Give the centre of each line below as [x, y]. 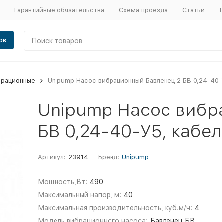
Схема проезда [143, 10]
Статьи [193, 10]
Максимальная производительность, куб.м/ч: [115, 208]
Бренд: [109, 157]
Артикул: [52, 157]
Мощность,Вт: [62, 182]
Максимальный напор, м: [79, 195]
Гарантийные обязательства [59, 10]
